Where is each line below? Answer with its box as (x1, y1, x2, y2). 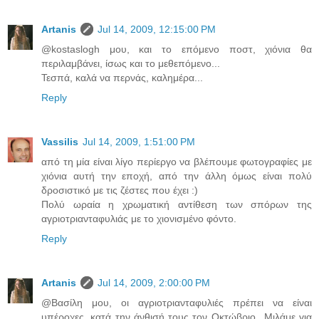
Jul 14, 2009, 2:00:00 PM (98, 276, 210, 288)
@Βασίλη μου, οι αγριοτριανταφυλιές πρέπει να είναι (41, 296, 312, 308)
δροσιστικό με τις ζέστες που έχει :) (41, 184, 198, 196)
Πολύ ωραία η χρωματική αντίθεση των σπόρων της (41, 198, 312, 210)
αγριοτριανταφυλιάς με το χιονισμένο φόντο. (41, 212, 236, 224)
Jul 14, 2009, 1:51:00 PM (83, 135, 195, 147)
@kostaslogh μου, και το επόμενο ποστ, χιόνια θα (41, 43, 312, 55)
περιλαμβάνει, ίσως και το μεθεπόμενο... (41, 57, 220, 69)
